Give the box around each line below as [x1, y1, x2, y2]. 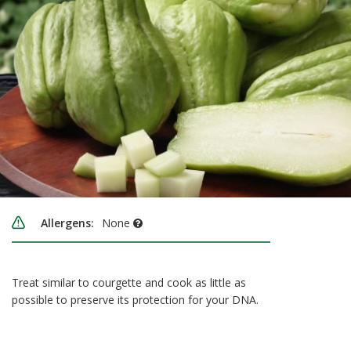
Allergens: [41, 215, 94, 231]
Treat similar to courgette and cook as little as [12, 275, 246, 291]
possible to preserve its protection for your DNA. [12, 292, 259, 308]
